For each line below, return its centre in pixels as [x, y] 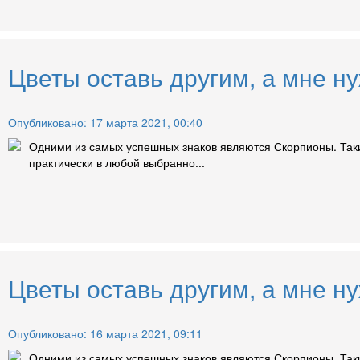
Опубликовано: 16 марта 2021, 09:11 [105, 334]
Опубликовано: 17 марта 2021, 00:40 [105, 123]
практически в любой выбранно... [117, 163]
